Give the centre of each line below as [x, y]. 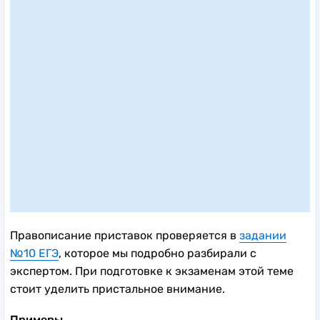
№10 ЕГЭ [34, 253]
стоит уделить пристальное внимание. [117, 289]
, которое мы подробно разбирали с [157, 253]
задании [263, 235]
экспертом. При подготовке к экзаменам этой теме [152, 271]
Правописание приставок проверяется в [125, 235]
